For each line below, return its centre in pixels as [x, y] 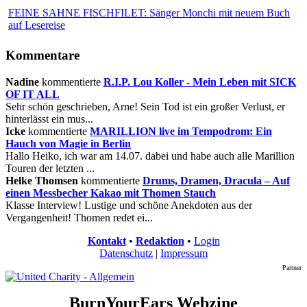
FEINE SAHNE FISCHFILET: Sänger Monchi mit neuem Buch [149, 13]
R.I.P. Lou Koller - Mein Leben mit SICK [200, 82]
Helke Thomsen [43, 180]
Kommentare [42, 56]
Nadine [22, 82]
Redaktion [160, 241]
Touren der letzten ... [50, 168]
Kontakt [107, 241]
